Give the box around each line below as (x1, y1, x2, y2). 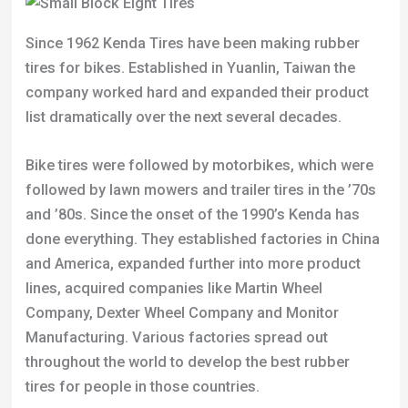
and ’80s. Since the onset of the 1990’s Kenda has (25, 206, 360, 224)
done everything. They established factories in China (25, 230, 380, 249)
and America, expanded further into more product (25, 255, 361, 273)
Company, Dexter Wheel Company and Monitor (25, 304, 339, 322)
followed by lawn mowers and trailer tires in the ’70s (25, 181, 376, 199)
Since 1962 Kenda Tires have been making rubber (25, 34, 360, 52)
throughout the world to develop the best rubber (25, 353, 350, 372)
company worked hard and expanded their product (25, 83, 369, 101)
